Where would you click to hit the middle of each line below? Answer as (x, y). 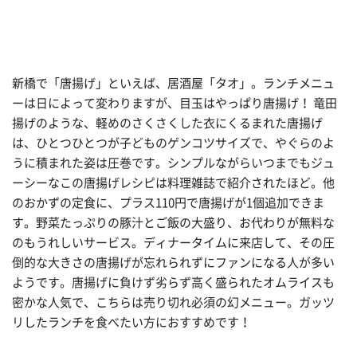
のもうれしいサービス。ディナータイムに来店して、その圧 (173, 243)
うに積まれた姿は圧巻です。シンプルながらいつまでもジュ (173, 163)
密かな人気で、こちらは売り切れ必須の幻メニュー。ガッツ (173, 303)
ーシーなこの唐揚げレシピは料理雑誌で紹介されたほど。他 (173, 183)
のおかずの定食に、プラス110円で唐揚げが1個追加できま (168, 203)
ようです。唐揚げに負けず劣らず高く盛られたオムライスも (173, 283)
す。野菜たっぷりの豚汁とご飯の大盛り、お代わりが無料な (173, 223)
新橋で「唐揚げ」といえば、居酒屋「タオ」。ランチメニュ (173, 84)
